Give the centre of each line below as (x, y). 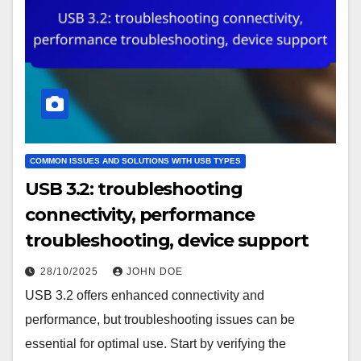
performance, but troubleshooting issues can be (160, 320)
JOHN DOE (155, 272)
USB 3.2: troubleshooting (134, 189)
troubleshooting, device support (167, 241)
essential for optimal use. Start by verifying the (156, 344)
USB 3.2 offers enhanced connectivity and (145, 296)
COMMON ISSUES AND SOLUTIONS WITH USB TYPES (135, 161)
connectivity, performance (140, 215)
